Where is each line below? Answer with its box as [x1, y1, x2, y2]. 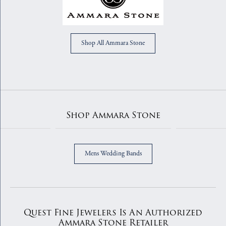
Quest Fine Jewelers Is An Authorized [24, 206, 202, 219]
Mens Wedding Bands [84, 149, 142, 158]
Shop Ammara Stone [66, 109, 160, 122]
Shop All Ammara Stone [81, 39, 145, 47]
